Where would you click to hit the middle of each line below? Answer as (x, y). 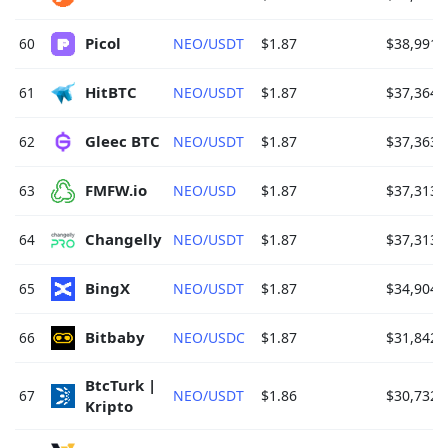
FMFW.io (118, 190)
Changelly (125, 239)
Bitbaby (117, 337)
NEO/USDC (209, 337)
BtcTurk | (122, 384)
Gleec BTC (124, 141)
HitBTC (113, 92)
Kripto (111, 405)
